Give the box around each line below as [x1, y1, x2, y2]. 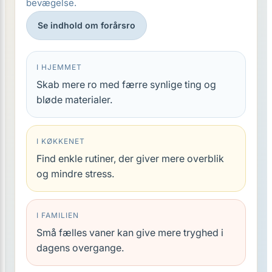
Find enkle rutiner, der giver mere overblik [36, 152, 224, 165]
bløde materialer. [36, 93, 112, 106]
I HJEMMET [36, 63, 82, 72]
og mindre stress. [36, 168, 114, 180]
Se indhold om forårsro [38, 20, 135, 30]
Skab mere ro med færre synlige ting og [36, 78, 216, 90]
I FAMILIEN [36, 211, 79, 220]
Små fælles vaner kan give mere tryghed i [36, 226, 223, 239]
